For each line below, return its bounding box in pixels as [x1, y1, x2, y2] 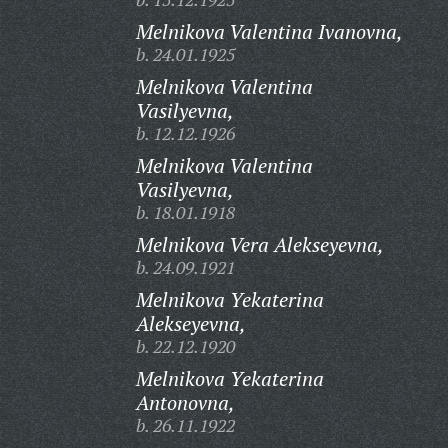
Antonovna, [135, 389, 235, 416]
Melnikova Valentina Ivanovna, [135, 18, 403, 45]
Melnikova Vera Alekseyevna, [135, 231, 384, 258]
